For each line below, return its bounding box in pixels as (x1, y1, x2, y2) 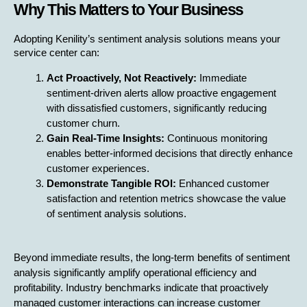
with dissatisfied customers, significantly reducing (47, 102, 267, 114)
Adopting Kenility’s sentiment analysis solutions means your (14, 33, 280, 45)
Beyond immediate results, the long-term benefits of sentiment (14, 251, 290, 263)
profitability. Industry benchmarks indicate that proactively (14, 282, 269, 293)
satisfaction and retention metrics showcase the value (47, 193, 286, 204)
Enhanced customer (176, 177, 269, 189)
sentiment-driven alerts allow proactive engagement (47, 87, 276, 99)
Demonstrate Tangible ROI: (47, 177, 176, 189)
